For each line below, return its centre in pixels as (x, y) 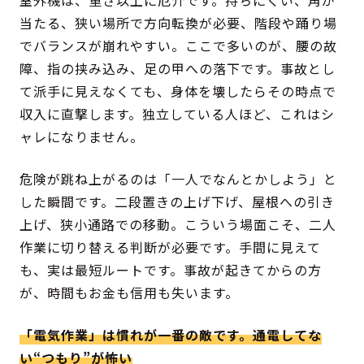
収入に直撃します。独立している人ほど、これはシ (178, 114)
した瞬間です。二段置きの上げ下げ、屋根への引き (178, 202)
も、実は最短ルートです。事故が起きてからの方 (171, 270)
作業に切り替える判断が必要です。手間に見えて (171, 247)
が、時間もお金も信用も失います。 (130, 293)
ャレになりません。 (82, 137)
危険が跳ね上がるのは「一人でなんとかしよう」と (179, 179)
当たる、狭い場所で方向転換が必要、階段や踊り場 (179, 23)
